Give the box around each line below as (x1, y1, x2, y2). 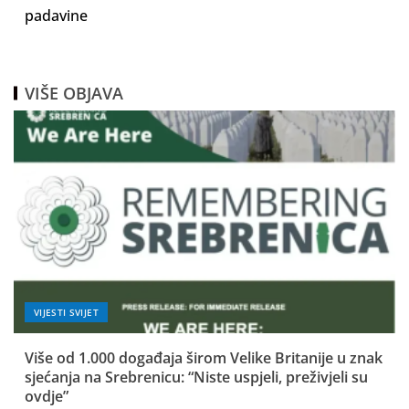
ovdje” (25, 386, 68, 406)
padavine (25, 5, 88, 26)
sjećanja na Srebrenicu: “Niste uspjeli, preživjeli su (25, 367, 368, 387)
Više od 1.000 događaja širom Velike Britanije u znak (25, 348, 383, 368)
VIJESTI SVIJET (34, 306, 99, 319)
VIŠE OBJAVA (25, 82, 123, 104)
